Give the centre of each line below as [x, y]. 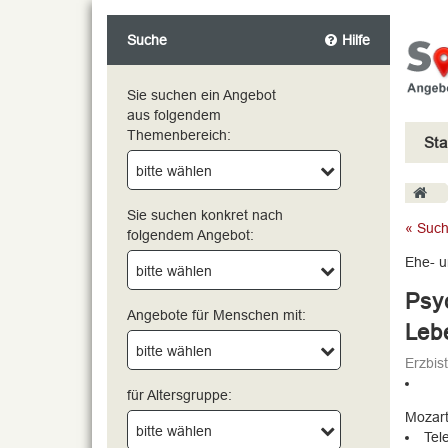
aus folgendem [174, 115]
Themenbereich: [179, 135]
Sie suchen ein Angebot [201, 95]
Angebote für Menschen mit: [216, 315]
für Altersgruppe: [179, 395]
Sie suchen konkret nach [205, 215]
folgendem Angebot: [190, 235]
